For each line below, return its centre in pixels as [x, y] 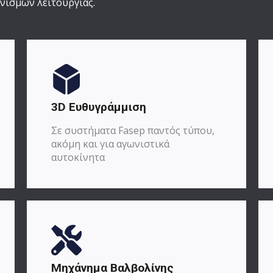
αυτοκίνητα [78, 157]
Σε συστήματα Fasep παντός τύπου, [133, 130]
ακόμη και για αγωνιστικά [110, 144]
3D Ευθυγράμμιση [99, 107]
